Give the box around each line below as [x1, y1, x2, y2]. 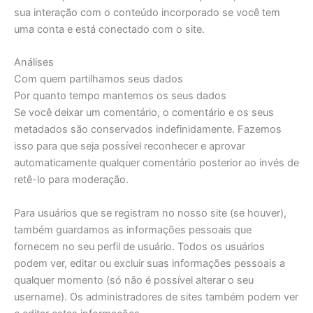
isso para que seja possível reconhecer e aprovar [14, 140, 245, 153]
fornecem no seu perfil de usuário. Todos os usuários [14, 240, 265, 253]
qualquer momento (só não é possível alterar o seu [14, 273, 254, 286]
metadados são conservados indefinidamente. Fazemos [14, 123, 282, 136]
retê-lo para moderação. [14, 173, 129, 187]
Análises [14, 56, 54, 69]
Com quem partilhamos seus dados [14, 73, 183, 86]
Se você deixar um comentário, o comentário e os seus [14, 106, 274, 119]
